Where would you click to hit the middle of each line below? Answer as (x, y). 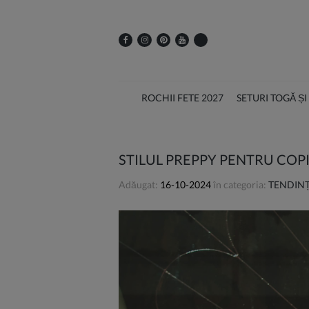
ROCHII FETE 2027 (182, 98)
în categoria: (240, 185)
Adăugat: (139, 185)
